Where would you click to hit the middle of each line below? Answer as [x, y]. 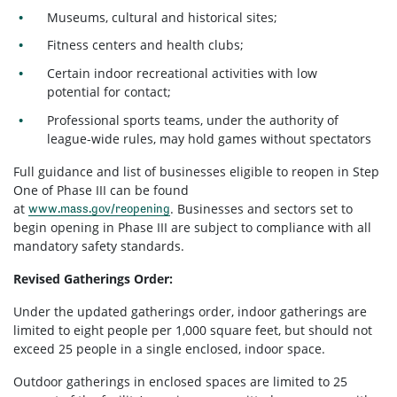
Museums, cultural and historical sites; [163, 17]
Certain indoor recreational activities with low [183, 73]
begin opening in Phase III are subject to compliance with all [192, 227]
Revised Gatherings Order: [93, 278]
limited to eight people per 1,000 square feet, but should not [193, 330]
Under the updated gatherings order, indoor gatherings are [190, 311]
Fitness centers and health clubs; [146, 45]
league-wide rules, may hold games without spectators [210, 138]
